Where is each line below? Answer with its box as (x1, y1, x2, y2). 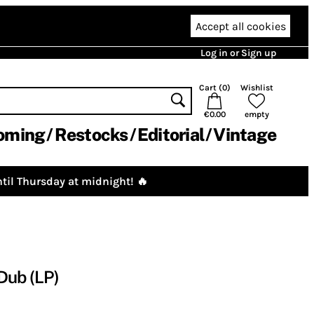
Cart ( (198, 83, 222, 93)
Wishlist (240, 83, 273, 93)
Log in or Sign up (200, 47, 276, 59)
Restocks (54, 124, 128, 145)
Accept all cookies (195, 19, 286, 33)
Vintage (213, 124, 276, 145)
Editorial (137, 124, 204, 145)
